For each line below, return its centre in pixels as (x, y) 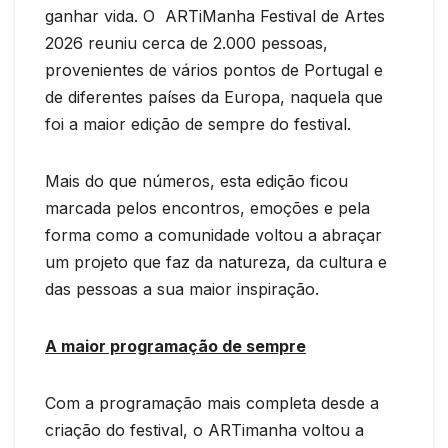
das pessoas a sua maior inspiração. (182, 288)
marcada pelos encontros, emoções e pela (207, 207)
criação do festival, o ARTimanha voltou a (204, 429)
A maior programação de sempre (175, 345)
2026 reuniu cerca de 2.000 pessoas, (186, 42)
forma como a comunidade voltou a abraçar (213, 234)
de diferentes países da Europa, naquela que (214, 96)
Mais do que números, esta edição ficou (196, 180)
